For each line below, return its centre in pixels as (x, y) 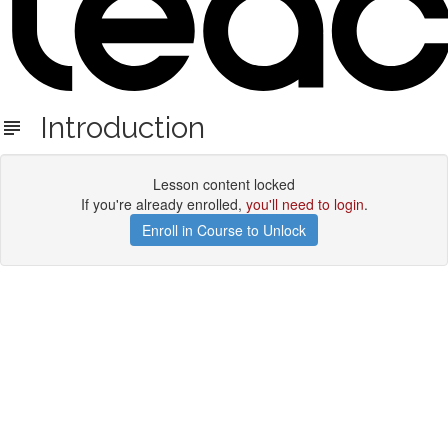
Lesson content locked (224, 184)
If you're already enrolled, (163, 204)
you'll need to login (304, 204)
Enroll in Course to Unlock (224, 230)
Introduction (114, 127)
